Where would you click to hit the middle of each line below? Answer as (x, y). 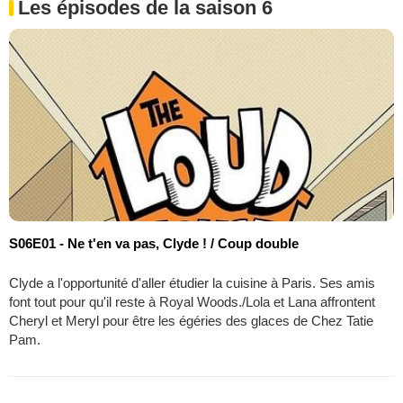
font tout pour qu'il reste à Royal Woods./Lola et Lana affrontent (192, 302)
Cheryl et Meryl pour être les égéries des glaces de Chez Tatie (191, 321)
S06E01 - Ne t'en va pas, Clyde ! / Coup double (154, 244)
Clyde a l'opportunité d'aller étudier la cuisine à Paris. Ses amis (192, 283)
